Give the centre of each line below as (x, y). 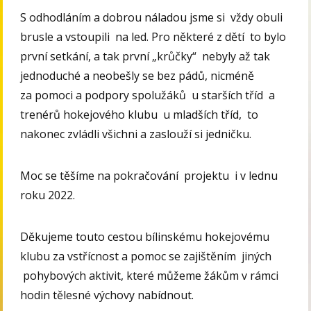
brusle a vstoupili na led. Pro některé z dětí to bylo (153, 37)
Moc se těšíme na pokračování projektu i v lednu (149, 176)
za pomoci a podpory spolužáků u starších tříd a (148, 95)
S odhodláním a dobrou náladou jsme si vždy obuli (152, 18)
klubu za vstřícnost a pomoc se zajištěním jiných (146, 257)
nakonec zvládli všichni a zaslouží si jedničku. (136, 134)
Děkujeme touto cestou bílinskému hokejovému (145, 237)
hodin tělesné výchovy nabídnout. (107, 295)
